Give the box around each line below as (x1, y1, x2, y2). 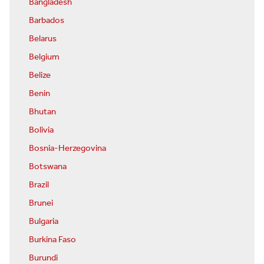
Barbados (29, 12, 64, 29)
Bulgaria (29, 213, 58, 230)
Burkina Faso (29, 232, 76, 249)
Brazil (29, 177, 49, 194)
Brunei (29, 195, 53, 212)
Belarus (29, 31, 57, 48)
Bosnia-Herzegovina (29, 140, 106, 157)
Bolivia (29, 122, 54, 139)
